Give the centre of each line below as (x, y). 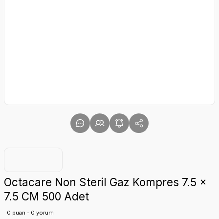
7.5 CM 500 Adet (46, 196)
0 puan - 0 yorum (30, 213)
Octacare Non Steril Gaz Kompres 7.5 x (105, 182)
